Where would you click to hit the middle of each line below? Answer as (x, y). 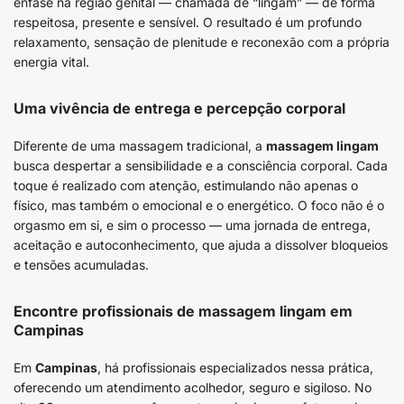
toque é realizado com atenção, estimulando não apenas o (186, 185)
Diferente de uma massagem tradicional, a (140, 146)
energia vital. (51, 62)
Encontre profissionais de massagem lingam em (183, 311)
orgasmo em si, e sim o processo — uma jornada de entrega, (192, 225)
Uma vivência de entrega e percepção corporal (179, 108)
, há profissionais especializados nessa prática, (235, 367)
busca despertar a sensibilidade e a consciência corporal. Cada (201, 165)
